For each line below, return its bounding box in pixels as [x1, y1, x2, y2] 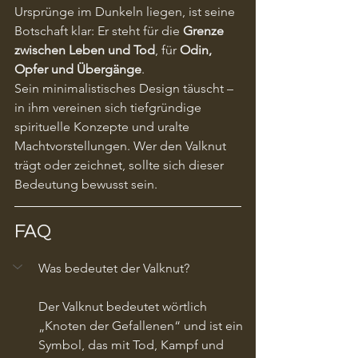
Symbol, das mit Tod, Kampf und [38, 336, 227, 352]
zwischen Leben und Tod [14, 42, 155, 58]
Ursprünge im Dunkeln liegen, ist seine [14, 3, 238, 19]
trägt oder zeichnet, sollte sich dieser [14, 157, 227, 173]
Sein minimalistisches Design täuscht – [14, 80, 237, 96]
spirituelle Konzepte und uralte [14, 118, 193, 134]
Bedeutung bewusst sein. [14, 176, 157, 192]
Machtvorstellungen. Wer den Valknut [14, 137, 229, 153]
